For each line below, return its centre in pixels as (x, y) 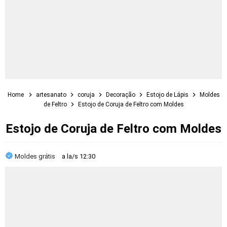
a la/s (71, 156)
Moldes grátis (36, 156)
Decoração (121, 95)
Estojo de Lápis (168, 95)
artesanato (52, 95)
